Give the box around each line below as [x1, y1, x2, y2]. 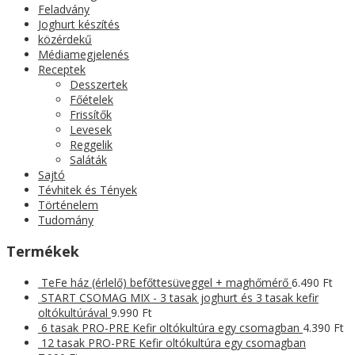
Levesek [70, 122, 112, 138]
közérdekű [38, 32, 92, 48]
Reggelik [70, 137, 113, 153]
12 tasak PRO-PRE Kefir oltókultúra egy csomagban [41, 335, 306, 351]
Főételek [70, 92, 113, 108]
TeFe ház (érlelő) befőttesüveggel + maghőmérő [41, 275, 288, 291]
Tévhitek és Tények [38, 182, 137, 198]
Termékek [6, 242, 79, 261]
